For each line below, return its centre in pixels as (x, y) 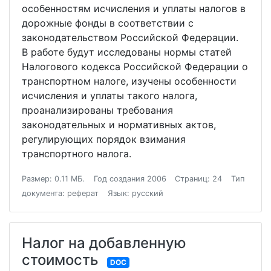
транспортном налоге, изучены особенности (129, 81)
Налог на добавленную (104, 243)
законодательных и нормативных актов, (119, 125)
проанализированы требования (97, 110)
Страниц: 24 (199, 179)
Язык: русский (135, 193)
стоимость (60, 260)
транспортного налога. (77, 154)
